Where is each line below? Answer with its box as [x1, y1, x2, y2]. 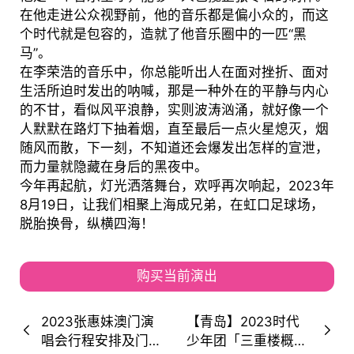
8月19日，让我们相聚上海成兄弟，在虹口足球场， [19, 197, 324, 213]
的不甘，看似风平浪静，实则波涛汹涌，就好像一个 [19, 102, 329, 119]
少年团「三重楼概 [186, 332, 295, 348]
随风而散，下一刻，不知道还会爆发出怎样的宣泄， [19, 140, 329, 156]
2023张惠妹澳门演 [40, 313, 154, 330]
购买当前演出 [137, 268, 217, 284]
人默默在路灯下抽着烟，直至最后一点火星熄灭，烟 [19, 121, 329, 137]
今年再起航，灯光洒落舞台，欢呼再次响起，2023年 [19, 178, 334, 194]
